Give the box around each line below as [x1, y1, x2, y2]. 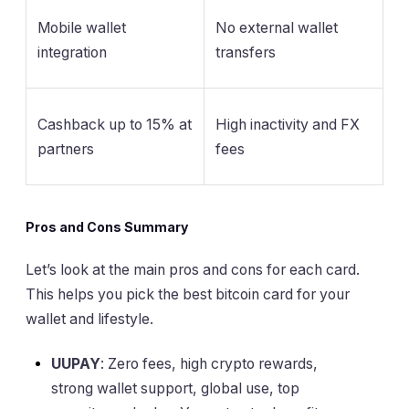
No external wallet [215, 18, 338, 37]
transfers [215, 43, 276, 61]
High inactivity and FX [215, 115, 360, 133]
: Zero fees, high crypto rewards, [100, 354, 318, 372]
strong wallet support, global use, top [51, 379, 299, 397]
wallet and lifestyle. [26, 309, 153, 328]
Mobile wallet [37, 18, 126, 37]
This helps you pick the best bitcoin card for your [26, 285, 350, 303]
